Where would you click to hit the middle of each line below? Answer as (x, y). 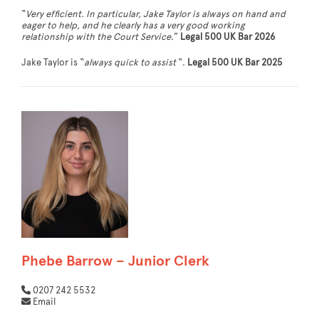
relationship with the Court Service (96, 37)
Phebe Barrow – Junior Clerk (115, 261)
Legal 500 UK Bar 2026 (228, 37)
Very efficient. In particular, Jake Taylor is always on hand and (156, 15)
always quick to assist (131, 63)
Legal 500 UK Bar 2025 (235, 63)
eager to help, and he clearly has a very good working (133, 26)
